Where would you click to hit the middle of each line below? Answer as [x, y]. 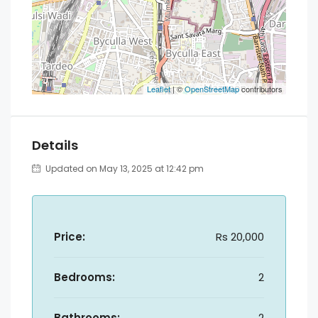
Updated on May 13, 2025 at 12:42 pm [124, 169]
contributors [261, 89]
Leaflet [159, 89]
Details [55, 145]
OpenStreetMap [212, 89]
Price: [70, 237]
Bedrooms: [84, 277]
